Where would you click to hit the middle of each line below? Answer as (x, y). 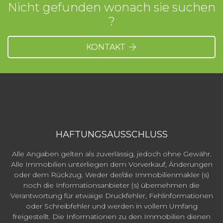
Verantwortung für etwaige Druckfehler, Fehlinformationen (111, 196)
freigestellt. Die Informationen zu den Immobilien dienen (111, 217)
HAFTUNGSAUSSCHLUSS (111, 135)
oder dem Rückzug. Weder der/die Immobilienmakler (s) (111, 175)
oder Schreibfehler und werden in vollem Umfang (111, 206)
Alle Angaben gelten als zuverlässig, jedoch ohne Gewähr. (111, 154)
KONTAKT (107, 47)
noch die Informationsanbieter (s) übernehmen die (111, 185)
